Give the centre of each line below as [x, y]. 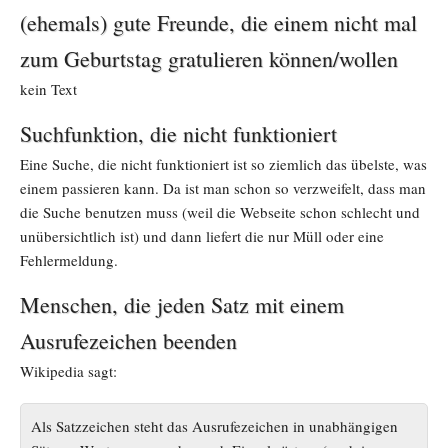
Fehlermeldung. [69, 260]
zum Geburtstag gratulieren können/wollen [209, 59]
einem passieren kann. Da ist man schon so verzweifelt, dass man [223, 188]
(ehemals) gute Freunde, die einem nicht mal [218, 23]
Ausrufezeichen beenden [128, 341]
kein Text [48, 89]
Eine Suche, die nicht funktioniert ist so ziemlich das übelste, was [223, 164]
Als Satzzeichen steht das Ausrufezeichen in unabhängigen [214, 426]
